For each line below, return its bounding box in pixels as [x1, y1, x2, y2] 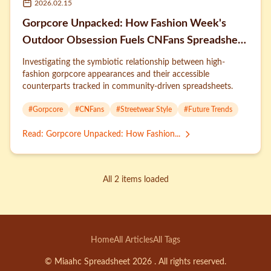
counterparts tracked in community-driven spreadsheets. [22, 82, 233, 91]
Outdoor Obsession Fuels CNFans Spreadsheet [22, 35, 248, 46]
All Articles [114, 236, 153, 244]
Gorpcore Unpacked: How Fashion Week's [22, 18, 226, 29]
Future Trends [188, 106, 232, 113]
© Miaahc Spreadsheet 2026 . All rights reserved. [45, 258, 226, 266]
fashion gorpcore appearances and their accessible [22, 70, 209, 79]
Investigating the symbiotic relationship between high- [22, 58, 225, 67]
